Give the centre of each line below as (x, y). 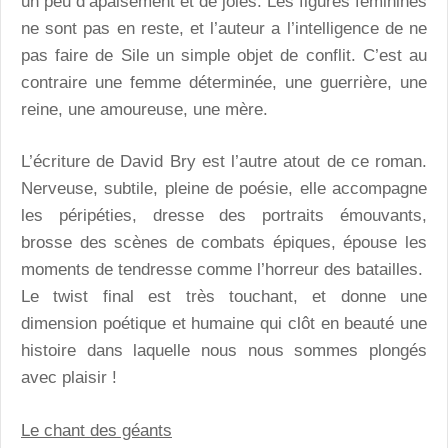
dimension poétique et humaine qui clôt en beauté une (224, 324)
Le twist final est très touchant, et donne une (224, 297)
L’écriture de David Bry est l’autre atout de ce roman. (224, 162)
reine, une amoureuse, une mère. (144, 109)
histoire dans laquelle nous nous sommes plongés (224, 351)
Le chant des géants (96, 430)
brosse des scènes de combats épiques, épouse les (224, 243)
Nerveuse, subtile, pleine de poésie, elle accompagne (224, 189)
